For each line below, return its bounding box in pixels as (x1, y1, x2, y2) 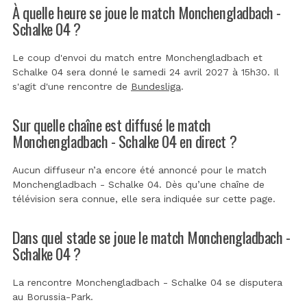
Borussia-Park (27, 291, 90, 302)
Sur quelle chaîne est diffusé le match (12, 112, 211, 136)
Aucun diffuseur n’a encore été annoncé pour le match (12, 164, 267, 175)
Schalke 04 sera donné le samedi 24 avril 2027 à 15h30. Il (12, 66, 279, 77)
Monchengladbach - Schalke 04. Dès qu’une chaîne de (12, 178, 265, 190)
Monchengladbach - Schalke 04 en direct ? (12, 129, 237, 152)
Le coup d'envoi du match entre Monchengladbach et (12, 51, 262, 63)
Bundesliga (131, 80, 181, 92)
